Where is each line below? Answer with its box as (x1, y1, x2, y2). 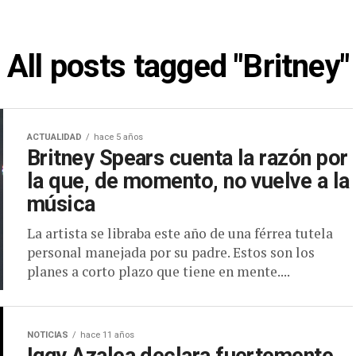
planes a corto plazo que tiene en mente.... (27, 262, 290, 281)
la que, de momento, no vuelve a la (27, 168, 350, 194)
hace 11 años (80, 330, 134, 340)
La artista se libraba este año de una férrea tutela (27, 224, 333, 242)
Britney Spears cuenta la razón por (27, 145, 348, 171)
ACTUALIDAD (27, 132, 82, 142)
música (27, 192, 95, 217)
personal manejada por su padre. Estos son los (27, 243, 315, 261)
